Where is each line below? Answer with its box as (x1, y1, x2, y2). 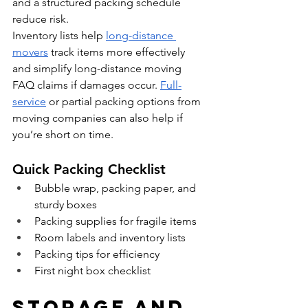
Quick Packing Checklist (12, 160, 166, 177)
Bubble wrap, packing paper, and (34, 181, 199, 195)
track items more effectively (48, 45, 188, 58)
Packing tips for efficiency (34, 247, 159, 261)
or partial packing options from (46, 94, 203, 108)
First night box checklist (34, 263, 151, 277)
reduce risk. (12, 12, 69, 25)
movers (12, 45, 48, 58)
